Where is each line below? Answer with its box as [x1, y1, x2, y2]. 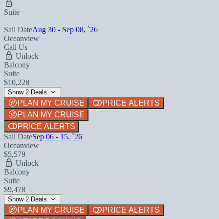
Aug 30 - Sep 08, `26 [32, 25, 98, 34]
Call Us [4, 43, 27, 51]
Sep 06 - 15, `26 [32, 132, 82, 141]
